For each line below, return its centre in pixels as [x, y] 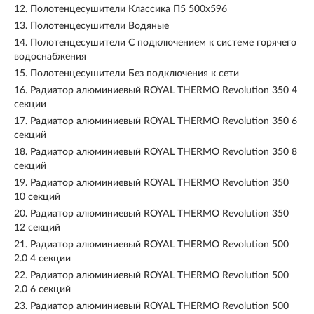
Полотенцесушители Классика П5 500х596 [129, 9]
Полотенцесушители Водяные [100, 26]
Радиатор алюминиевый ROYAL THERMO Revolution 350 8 [164, 152]
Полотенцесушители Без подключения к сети [135, 74]
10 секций [37, 197]
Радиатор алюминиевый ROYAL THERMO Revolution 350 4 [164, 90]
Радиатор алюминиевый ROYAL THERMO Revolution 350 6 [164, 121]
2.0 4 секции [42, 259]
